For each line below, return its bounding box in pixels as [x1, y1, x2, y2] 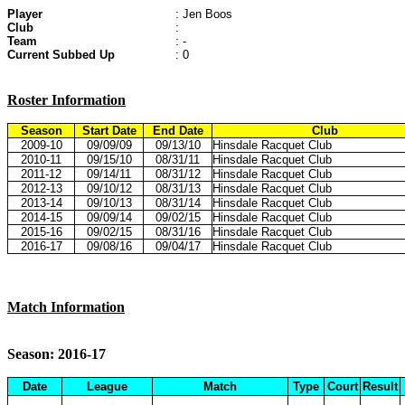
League [87, 380, 127, 393]
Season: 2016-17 [7, 346, 106, 362]
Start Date [81, 124, 137, 137]
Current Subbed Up [7, 48, 115, 61]
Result [363, 380, 398, 393]
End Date [152, 124, 203, 137]
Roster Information [7, 92, 126, 108]
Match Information [7, 299, 125, 315]
